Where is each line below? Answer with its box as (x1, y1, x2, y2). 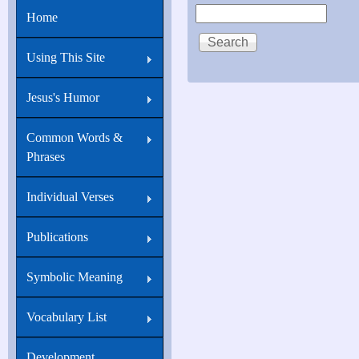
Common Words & (26, 131, 123, 145)
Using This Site (26, 50, 105, 65)
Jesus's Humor (26, 91, 99, 105)
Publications (26, 230, 88, 244)
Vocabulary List (26, 310, 107, 325)
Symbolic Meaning (26, 270, 123, 284)
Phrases (26, 150, 65, 164)
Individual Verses (26, 190, 114, 204)
